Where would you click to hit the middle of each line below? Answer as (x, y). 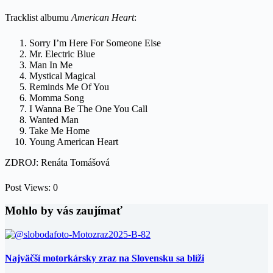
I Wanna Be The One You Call (88, 108)
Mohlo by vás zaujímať (64, 211)
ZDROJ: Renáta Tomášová (57, 162)
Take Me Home (59, 130)
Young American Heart (74, 141)
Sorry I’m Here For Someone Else (95, 43)
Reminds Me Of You (69, 87)
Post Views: (28, 187)
